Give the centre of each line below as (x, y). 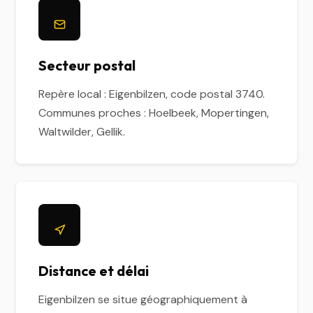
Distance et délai (94, 271)
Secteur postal (87, 65)
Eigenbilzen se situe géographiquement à (143, 299)
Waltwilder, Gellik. (82, 132)
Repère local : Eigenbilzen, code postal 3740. (152, 94)
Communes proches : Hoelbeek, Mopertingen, (154, 113)
